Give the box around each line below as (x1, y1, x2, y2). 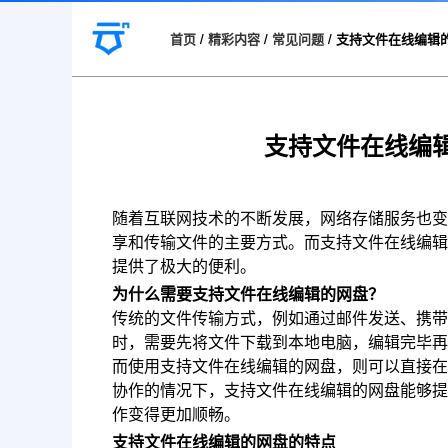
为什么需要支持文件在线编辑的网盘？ (112, 282, 384, 306)
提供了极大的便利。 (112, 254, 256, 278)
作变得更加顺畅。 (112, 402, 240, 426)
